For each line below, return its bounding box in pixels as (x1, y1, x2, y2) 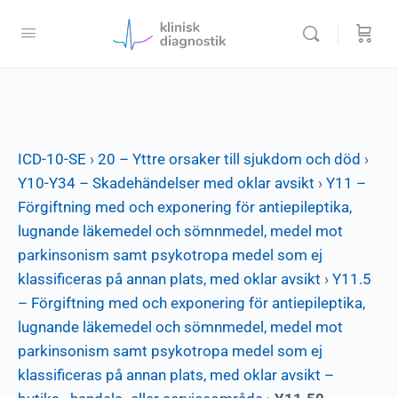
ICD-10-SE (18, 150, 86, 168)
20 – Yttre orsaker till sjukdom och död (98, 150, 361, 168)
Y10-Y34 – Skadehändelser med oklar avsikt (18, 174, 314, 192)
